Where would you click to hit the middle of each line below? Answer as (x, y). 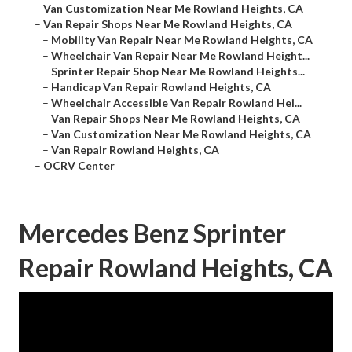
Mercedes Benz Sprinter (152, 233)
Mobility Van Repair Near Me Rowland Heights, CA (182, 40)
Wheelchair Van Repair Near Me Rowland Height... (180, 56)
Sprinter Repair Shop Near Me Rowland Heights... (178, 71)
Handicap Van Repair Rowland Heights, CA (161, 87)
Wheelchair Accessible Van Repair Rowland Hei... (176, 103)
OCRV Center (79, 166)
